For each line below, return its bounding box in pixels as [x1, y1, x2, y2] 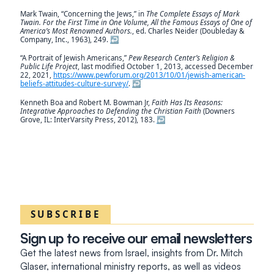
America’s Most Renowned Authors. [20, 26, 132, 35]
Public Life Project [20, 62, 78, 72]
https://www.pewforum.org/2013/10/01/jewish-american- [53, 70, 245, 80]
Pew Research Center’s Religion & [128, 53, 235, 63]
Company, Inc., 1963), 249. [20, 34, 110, 44]
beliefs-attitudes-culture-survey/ [20, 79, 128, 89]
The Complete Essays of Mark [146, 9, 240, 18]
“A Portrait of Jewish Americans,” [20, 53, 128, 63]
